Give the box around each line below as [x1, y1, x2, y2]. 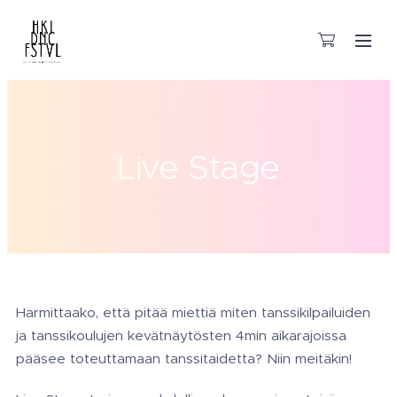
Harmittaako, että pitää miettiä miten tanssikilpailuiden [16, 304, 370, 321]
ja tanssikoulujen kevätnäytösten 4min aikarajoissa [16, 327, 346, 344]
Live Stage [116, 145, 281, 188]
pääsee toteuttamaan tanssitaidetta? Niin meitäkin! [16, 350, 352, 367]
